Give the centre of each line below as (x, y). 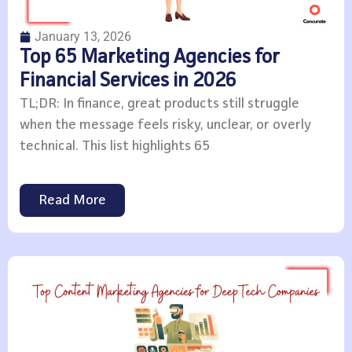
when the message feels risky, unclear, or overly (165, 125)
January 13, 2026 (83, 37)
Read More (72, 201)
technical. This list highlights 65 (115, 147)
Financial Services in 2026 (128, 82)
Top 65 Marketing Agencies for (150, 58)
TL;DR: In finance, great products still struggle (159, 104)
